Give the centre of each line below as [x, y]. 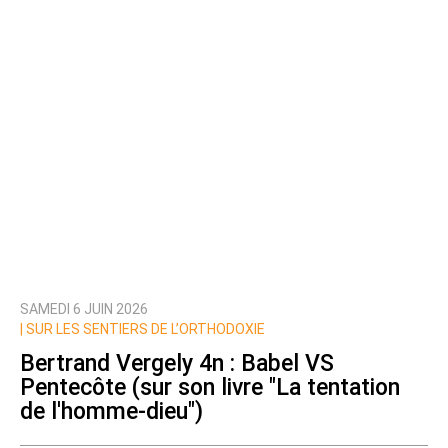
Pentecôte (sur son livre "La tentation [210, 387]
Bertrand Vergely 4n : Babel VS [177, 363]
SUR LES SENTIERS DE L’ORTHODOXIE [144, 329]
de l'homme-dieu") [111, 411]
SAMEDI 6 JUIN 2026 [84, 309]
